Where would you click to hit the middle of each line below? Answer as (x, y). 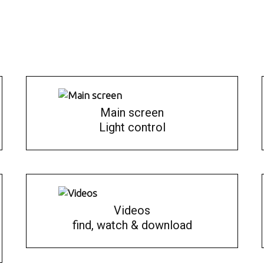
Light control (132, 127)
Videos (132, 210)
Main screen (132, 113)
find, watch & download (132, 225)
